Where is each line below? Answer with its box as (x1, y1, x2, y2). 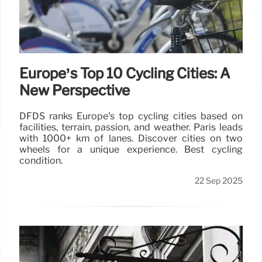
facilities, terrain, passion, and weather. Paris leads (19, 122, 243, 133)
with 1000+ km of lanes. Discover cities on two (19, 133, 243, 144)
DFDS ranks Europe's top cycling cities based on (19, 111, 243, 122)
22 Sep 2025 (195, 175, 243, 187)
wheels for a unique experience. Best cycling (19, 144, 243, 156)
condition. (19, 155, 63, 167)
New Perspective (19, 82, 130, 99)
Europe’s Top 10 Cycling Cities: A (19, 65, 230, 82)
